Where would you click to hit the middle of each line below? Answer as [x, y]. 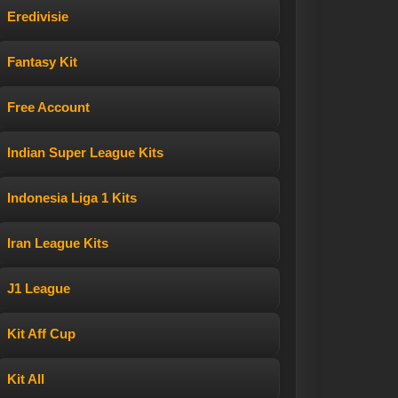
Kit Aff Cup [41, 334]
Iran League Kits [58, 243]
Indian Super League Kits [85, 152]
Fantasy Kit [42, 62]
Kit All [26, 379]
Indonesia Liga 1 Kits [72, 198]
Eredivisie [38, 16]
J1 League [39, 288]
